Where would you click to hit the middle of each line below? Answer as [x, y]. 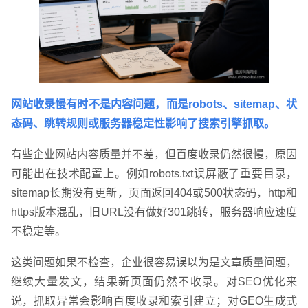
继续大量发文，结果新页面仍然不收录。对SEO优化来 [154, 282]
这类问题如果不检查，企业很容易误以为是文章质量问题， [154, 263]
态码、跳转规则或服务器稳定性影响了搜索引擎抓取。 [143, 124]
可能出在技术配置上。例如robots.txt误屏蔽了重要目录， [154, 174]
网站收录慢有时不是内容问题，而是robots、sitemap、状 [154, 104]
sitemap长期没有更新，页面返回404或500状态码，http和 [154, 193]
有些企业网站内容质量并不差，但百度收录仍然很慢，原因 [154, 155]
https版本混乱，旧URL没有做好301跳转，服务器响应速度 [154, 212]
